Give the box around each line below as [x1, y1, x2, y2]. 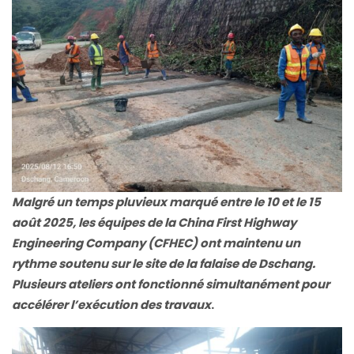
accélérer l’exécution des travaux [12, 296, 211, 313]
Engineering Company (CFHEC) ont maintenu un [12, 234, 300, 251]
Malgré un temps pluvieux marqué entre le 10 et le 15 [12, 193, 321, 210]
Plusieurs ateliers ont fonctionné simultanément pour [12, 275, 330, 292]
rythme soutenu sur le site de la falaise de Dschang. [12, 254, 315, 272]
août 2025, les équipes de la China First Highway [12, 213, 296, 231]
